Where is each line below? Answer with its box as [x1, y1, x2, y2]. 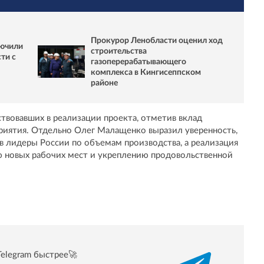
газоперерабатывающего [91, 57, 186, 66]
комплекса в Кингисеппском [91, 68, 201, 77]
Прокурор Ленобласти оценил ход [91, 36, 223, 45]
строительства [91, 47, 147, 55]
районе [91, 78, 118, 87]
